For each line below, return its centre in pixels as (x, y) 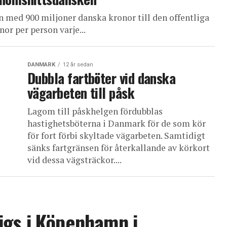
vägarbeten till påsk (81, 93)
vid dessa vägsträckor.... (74, 160)
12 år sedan (78, 65)
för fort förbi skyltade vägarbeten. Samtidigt (116, 136)
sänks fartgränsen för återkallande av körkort (119, 148)
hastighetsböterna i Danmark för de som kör (117, 123)
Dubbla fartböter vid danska (102, 78)
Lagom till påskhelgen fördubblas (95, 111)
